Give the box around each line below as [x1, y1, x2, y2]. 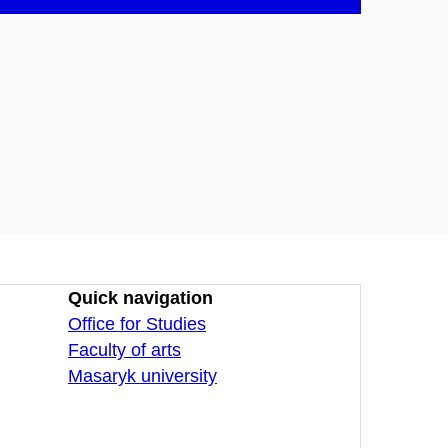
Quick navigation [68, 287, 213, 308]
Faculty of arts [68, 339, 181, 360]
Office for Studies [68, 313, 206, 334]
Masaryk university [68, 365, 217, 386]
